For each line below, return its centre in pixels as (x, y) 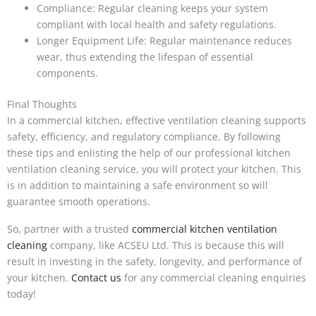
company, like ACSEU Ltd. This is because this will (166, 245)
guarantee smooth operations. (79, 202)
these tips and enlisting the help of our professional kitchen (149, 153)
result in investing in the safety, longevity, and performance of (154, 261)
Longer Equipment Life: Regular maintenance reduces (164, 41)
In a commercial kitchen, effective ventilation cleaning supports (157, 121)
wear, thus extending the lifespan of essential (145, 57)
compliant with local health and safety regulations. (157, 25)
